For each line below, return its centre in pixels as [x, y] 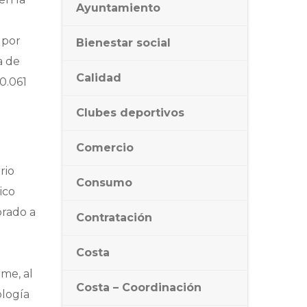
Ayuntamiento [118, 8]
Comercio [105, 148]
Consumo [104, 183]
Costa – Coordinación [139, 287]
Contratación [114, 218]
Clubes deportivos [130, 113]
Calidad [99, 78]
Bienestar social [123, 43]
